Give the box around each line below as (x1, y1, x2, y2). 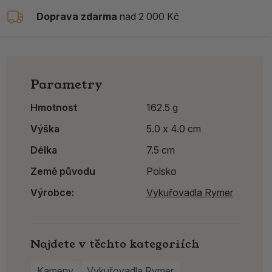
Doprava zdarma (36, 10, 117, 23)
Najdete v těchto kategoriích (30, 236, 200, 252)
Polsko (146, 165, 177, 177)
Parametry (30, 75, 103, 93)
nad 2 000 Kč (117, 10, 179, 23)
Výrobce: (30, 186, 74, 199)
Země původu (30, 165, 95, 177)
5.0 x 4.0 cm (146, 122, 201, 135)
